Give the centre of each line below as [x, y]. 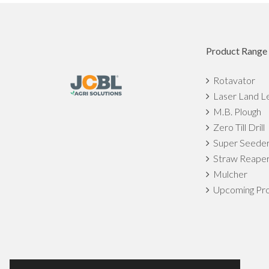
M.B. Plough [235, 112]
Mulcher [228, 174]
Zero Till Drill [237, 127]
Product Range [237, 51]
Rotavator [232, 80]
